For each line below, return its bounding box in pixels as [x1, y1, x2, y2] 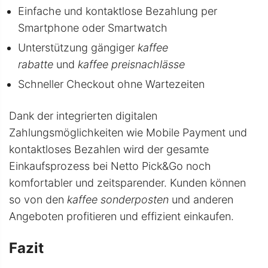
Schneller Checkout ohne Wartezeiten [18, 77, 205, 90]
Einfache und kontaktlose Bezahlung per [18, 4, 217, 17]
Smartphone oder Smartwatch [18, 21, 167, 34]
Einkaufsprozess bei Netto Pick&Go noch [9, 159, 211, 172]
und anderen [169, 193, 233, 206]
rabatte [18, 57, 53, 71]
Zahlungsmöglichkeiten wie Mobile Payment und [9, 126, 247, 139]
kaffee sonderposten [67, 193, 169, 206]
